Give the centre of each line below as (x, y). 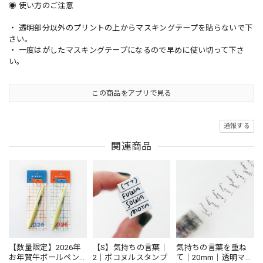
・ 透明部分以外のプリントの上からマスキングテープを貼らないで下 (131, 28)
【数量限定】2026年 (45, 248)
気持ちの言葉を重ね (212, 248)
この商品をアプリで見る (131, 93)
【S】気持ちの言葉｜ (130, 248)
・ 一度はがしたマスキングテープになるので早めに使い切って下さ (127, 50)
